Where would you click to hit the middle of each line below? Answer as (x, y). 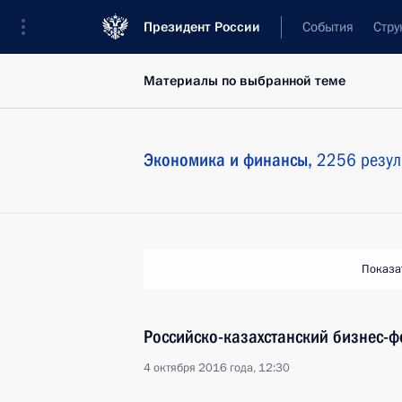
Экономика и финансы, (230, 160)
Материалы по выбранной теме (245, 81)
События (328, 27)
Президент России (202, 27)
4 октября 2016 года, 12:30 (217, 368)
